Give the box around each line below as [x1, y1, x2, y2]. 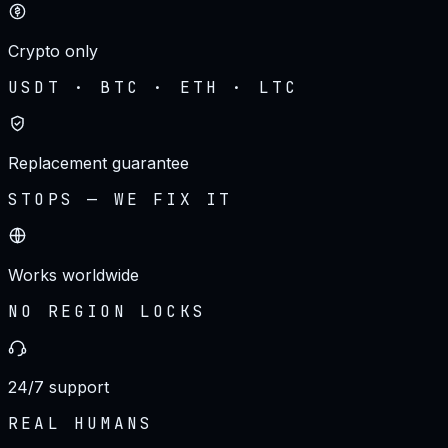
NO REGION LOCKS [8, 300, 206, 322]
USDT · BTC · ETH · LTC [8, 76, 299, 98]
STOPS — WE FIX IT [8, 188, 233, 210]
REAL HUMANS [8, 412, 154, 434]
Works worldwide [8, 264, 139, 285]
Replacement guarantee [8, 152, 189, 173]
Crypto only [8, 40, 98, 61]
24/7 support [8, 376, 109, 397]
